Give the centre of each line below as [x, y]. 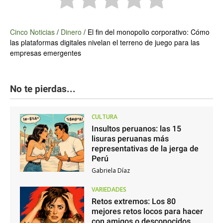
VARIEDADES [109, 190]
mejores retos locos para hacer [147, 212]
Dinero [71, 32]
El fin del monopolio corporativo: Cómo [149, 32]
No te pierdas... [43, 89]
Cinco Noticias [32, 32]
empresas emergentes [46, 53]
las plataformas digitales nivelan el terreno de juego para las [105, 43]
